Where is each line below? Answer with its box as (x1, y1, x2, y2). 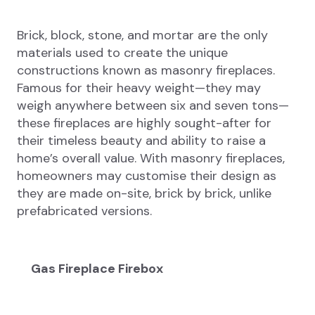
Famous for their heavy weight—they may (17, 79, 261, 97)
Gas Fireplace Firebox (31, 260, 163, 278)
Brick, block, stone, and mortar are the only (17, 27, 268, 44)
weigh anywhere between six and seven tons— (17, 97, 289, 115)
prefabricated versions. (17, 202, 152, 220)
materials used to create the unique (17, 44, 228, 62)
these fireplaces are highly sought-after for (17, 115, 271, 132)
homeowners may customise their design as (17, 167, 276, 185)
